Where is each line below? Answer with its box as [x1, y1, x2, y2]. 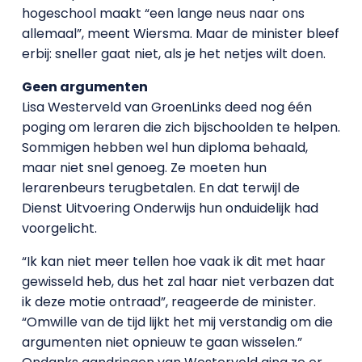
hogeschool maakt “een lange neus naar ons [21, 3, 305, 23]
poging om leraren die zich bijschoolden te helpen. [21, 117, 340, 137]
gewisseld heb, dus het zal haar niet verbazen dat [21, 271, 335, 291]
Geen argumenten [21, 77, 148, 96]
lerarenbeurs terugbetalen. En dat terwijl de [21, 178, 300, 197]
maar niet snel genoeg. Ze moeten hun [21, 158, 267, 177]
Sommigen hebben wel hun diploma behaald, [21, 137, 308, 157]
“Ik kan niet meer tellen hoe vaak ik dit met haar [21, 251, 326, 271]
